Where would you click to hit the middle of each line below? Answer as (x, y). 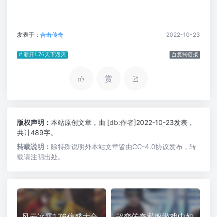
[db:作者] (122, 123)
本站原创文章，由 (79, 123)
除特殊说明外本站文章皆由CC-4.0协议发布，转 (124, 147)
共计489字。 (37, 133)
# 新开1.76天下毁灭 (43, 55)
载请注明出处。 (41, 157)
